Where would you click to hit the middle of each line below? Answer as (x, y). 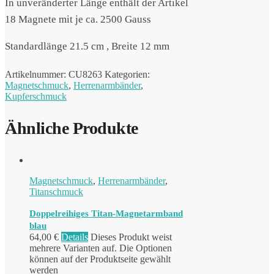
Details (75, 237)
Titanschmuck (56, 191)
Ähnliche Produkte (72, 128)
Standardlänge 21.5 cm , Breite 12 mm (87, 46)
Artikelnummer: (37, 75)
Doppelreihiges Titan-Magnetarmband (106, 213)
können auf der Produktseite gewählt (100, 259)
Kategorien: (127, 75)
